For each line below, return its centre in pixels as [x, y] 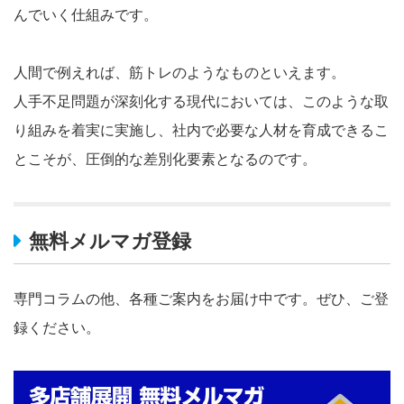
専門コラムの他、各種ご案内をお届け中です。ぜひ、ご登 [201, 298]
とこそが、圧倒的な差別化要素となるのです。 [165, 158]
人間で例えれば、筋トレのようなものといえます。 [179, 71]
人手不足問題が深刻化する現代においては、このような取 [201, 100]
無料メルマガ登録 [110, 239]
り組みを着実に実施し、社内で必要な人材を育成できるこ [201, 129]
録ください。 [57, 327]
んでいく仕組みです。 [86, 14]
